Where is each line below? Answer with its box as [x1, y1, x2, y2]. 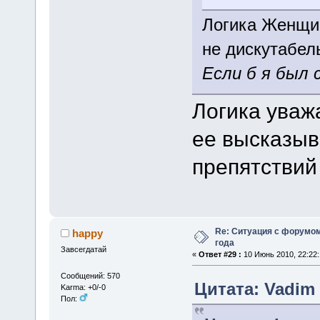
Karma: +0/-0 [60, 283, 106, 292]
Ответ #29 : [198, 249, 241, 259]
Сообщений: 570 [60, 271, 120, 281]
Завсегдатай [60, 244, 106, 254]
